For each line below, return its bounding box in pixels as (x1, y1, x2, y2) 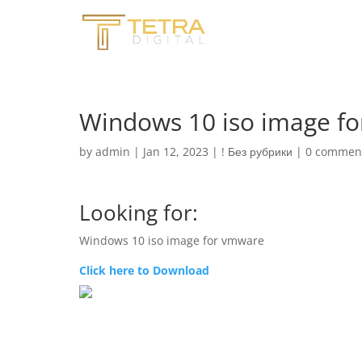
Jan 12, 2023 (143, 144, 208, 159)
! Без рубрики (221, 144, 293, 159)
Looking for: (79, 198, 198, 227)
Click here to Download (79, 263, 209, 278)
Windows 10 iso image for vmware (79, 233, 264, 248)
